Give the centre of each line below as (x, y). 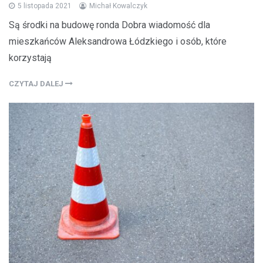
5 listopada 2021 (45, 6)
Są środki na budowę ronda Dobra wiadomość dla (109, 25)
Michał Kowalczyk (118, 6)
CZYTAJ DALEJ (37, 83)
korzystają (30, 58)
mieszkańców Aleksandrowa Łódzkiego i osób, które (118, 41)
